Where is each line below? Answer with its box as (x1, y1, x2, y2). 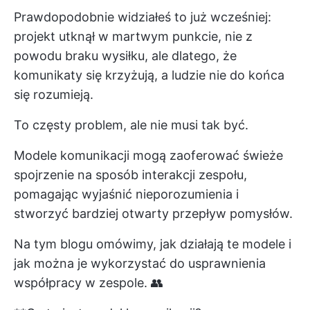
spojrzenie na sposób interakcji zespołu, (14, 167, 247, 182)
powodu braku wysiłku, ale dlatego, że (14, 48, 237, 63)
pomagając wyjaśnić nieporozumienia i (14, 187, 239, 201)
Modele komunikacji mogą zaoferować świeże (14, 148, 283, 163)
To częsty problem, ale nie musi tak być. (14, 118, 248, 132)
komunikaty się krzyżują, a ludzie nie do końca (14, 68, 284, 82)
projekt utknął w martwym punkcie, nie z (14, 29, 253, 44)
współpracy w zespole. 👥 (14, 275, 163, 290)
